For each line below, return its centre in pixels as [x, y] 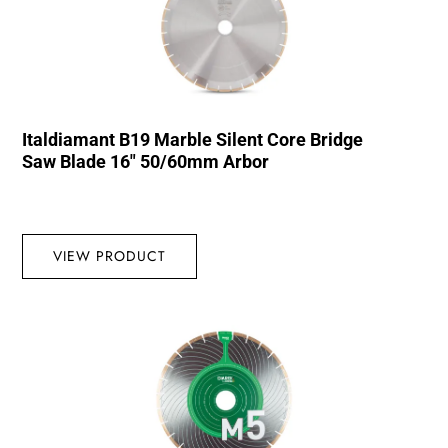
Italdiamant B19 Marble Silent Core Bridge [193, 139]
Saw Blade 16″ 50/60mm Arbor [146, 161]
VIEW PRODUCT [110, 255]
